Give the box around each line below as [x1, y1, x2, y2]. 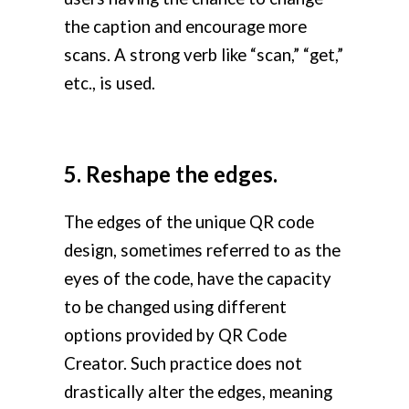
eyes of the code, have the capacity [64, 268, 331, 289]
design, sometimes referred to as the [64, 240, 341, 261]
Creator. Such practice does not [64, 353, 302, 374]
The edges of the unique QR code [64, 212, 314, 233]
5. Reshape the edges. [64, 161, 278, 188]
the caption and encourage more [64, 16, 307, 37]
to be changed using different [64, 297, 287, 318]
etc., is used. [64, 73, 155, 94]
